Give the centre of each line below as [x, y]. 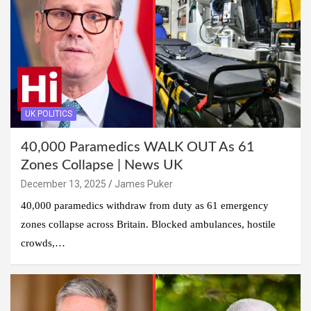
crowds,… [43, 243]
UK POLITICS [49, 114]
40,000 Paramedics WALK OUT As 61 [138, 147]
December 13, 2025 [64, 184]
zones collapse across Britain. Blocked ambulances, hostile [148, 224]
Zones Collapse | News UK [102, 165]
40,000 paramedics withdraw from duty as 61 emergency [145, 205]
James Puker [144, 184]
